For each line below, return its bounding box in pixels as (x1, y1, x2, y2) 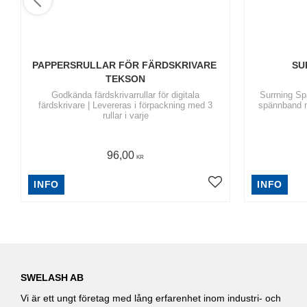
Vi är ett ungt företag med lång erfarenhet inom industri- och (21, 293, 281, 304)
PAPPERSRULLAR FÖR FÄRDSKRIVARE (32, 60, 217, 71)
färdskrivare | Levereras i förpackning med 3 (38, 100, 212, 111)
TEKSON (106, 73, 145, 85)
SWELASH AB (21, 271, 84, 283)
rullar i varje (102, 110, 149, 121)
